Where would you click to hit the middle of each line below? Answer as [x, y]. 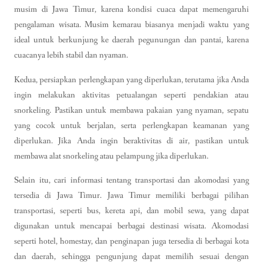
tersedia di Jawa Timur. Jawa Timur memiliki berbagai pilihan [131, 195]
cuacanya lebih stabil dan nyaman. [71, 55]
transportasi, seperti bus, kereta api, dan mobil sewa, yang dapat [131, 210]
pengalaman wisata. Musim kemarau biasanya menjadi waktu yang [131, 25]
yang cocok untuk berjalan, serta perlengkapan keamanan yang [131, 125]
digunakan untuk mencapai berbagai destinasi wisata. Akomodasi [131, 226]
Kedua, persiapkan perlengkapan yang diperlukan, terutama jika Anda [131, 80]
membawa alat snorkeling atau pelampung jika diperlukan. [111, 156]
